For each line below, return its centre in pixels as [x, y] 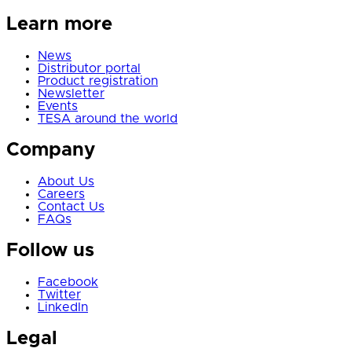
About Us [66, 182]
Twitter [59, 294]
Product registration [98, 81]
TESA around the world [108, 119]
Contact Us [71, 207]
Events [58, 106]
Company [51, 150]
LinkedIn [63, 307]
